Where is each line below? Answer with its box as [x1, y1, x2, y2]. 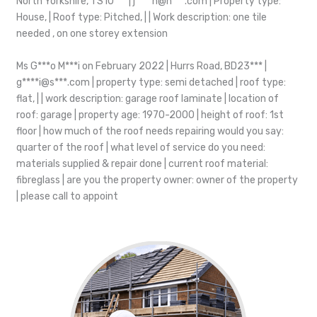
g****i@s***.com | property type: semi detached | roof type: [16, 76, 286, 88]
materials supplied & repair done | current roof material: [16, 157, 268, 170]
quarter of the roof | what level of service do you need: [16, 141, 265, 154]
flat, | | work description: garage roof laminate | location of [16, 92, 279, 105]
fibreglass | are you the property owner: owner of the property [16, 173, 298, 186]
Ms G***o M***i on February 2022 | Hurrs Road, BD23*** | [16, 59, 267, 72]
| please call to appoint [16, 190, 118, 202]
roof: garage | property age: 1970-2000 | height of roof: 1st [16, 108, 284, 121]
